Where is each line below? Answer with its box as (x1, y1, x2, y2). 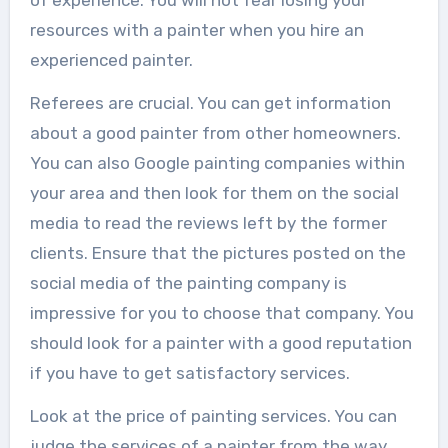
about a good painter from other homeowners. (29, 123, 401, 144)
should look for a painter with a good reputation (29, 333, 412, 354)
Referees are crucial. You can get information (29, 93, 391, 114)
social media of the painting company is (29, 273, 347, 294)
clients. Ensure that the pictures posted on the (29, 243, 406, 264)
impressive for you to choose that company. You (29, 303, 414, 324)
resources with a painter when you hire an (29, 20, 364, 41)
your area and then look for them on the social (29, 183, 399, 204)
